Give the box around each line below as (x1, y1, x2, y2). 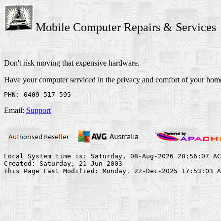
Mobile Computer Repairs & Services (36, 21, 216, 34)
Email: (4, 106, 26, 114)
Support (26, 106, 51, 114)
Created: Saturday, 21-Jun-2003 (4, 160, 122, 167)
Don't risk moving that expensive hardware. (4, 59, 140, 67)
